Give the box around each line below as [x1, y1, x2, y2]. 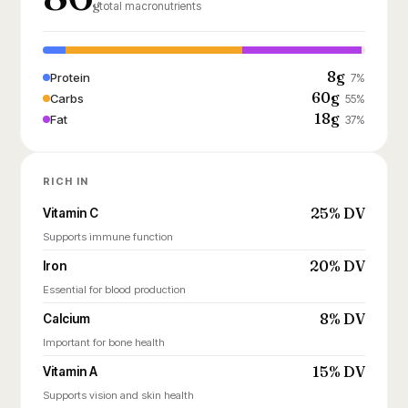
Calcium [43, 311, 90, 326]
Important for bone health [43, 336, 165, 349]
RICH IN [43, 175, 89, 188]
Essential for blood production [43, 283, 186, 296]
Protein [50, 69, 90, 85]
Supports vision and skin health [43, 389, 194, 402]
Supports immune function [43, 230, 173, 243]
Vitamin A [43, 364, 97, 379]
